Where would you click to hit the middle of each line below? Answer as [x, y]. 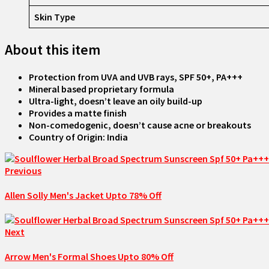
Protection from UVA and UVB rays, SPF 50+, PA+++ [136, 77]
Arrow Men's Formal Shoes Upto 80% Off [89, 257]
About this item [53, 49]
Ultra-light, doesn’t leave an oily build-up [116, 101]
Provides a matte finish [78, 113]
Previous [23, 170]
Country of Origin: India [78, 137]
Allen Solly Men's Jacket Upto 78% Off [83, 195]
